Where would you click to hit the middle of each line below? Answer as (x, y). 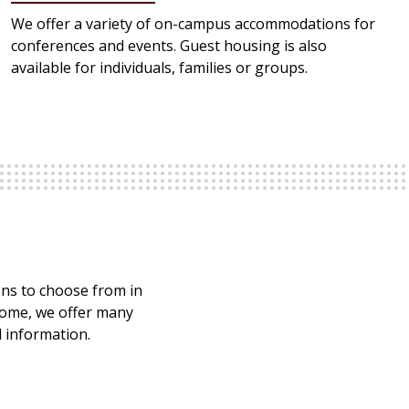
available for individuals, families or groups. (159, 68)
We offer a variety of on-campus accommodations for (193, 24)
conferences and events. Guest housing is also (169, 46)
